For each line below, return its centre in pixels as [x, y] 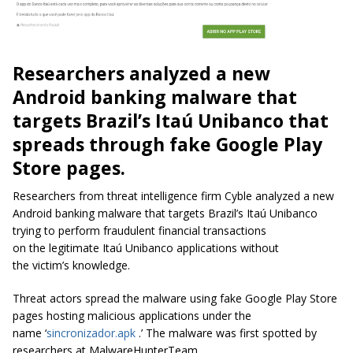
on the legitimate [58, 247]
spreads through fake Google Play [167, 144]
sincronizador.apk [91, 333]
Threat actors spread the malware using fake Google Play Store [175, 298]
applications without [226, 247]
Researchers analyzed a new [141, 73]
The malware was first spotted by [230, 333]
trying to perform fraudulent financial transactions [139, 230]
